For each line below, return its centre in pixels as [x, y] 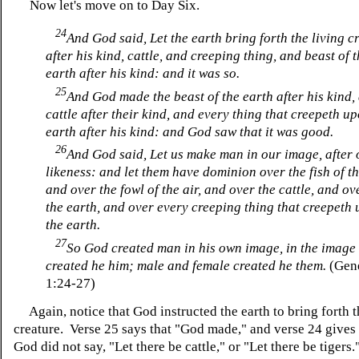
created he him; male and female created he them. [188, 266]
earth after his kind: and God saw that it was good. [190, 131]
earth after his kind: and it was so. [143, 74]
